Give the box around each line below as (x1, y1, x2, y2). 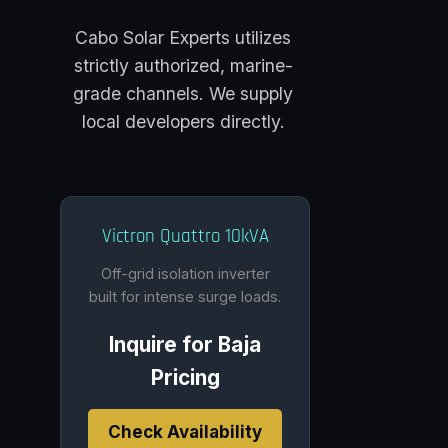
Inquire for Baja (109, 332, 261, 358)
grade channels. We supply (73, 83, 294, 105)
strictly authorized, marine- (73, 55, 293, 77)
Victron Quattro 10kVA (101, 224, 269, 250)
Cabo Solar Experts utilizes (75, 27, 292, 49)
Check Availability (108, 422, 262, 443)
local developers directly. (81, 111, 285, 133)
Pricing (150, 365, 220, 391)
